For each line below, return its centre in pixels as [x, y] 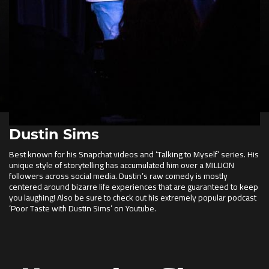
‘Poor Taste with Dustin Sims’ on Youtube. [83, 208]
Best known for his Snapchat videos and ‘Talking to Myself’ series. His [134, 154]
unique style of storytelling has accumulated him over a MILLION [122, 165]
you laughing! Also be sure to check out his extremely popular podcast [133, 198]
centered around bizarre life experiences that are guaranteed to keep [134, 187]
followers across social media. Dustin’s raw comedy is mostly [118, 176]
